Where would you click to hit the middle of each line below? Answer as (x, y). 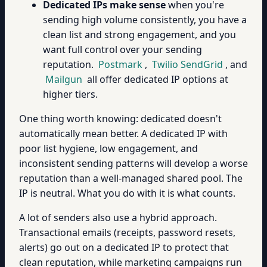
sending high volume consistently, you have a (145, 20)
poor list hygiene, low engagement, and (108, 148)
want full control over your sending (122, 49)
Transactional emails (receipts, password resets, (127, 232)
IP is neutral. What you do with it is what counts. (127, 193)
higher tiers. (70, 94)
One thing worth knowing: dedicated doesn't (120, 119)
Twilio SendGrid (187, 64)
